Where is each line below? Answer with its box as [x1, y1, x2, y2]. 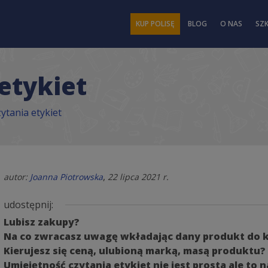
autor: [4, 171, 30, 183]
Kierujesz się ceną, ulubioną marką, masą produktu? [4, 244, 266, 258]
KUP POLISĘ [136, 19, 175, 29]
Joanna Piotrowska [30, 171, 103, 183]
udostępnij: [4, 198, 53, 212]
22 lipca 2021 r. [108, 171, 169, 183]
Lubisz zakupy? [4, 215, 80, 229]
